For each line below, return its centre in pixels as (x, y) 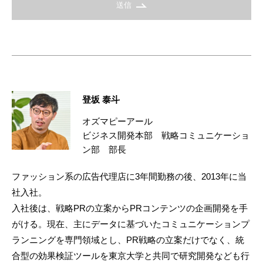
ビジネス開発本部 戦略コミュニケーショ (166, 135)
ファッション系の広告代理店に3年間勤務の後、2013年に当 (129, 176)
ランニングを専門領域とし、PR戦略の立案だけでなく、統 (128, 240)
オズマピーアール (117, 121)
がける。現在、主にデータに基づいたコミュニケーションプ (131, 224)
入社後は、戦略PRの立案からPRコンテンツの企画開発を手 (130, 208)
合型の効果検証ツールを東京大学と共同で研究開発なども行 (131, 255)
